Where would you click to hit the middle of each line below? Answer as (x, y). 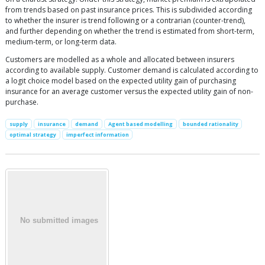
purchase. (22, 102)
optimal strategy (33, 135)
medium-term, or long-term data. (61, 42)
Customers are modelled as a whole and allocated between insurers (120, 59)
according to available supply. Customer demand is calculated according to (132, 70)
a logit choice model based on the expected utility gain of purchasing (121, 81)
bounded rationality (210, 124)
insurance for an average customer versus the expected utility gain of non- (129, 91)
